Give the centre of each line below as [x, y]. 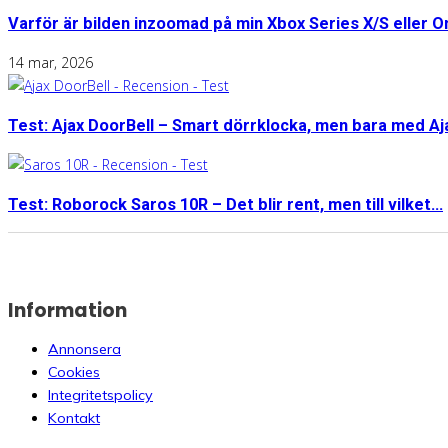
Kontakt [74, 417]
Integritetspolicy [100, 394]
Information [67, 310]
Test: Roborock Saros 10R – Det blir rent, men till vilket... [225, 204]
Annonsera [84, 348]
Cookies [74, 371]
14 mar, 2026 [50, 63]
